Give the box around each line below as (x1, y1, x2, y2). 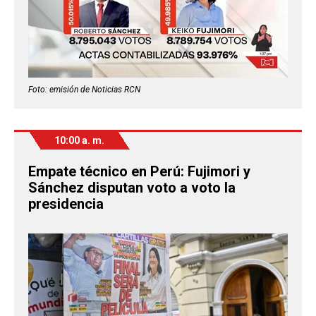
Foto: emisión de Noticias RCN (28, 84, 140, 95)
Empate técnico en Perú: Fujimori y (28, 162, 250, 180)
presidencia (28, 195, 104, 212)
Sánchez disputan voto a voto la (28, 178, 236, 196)
